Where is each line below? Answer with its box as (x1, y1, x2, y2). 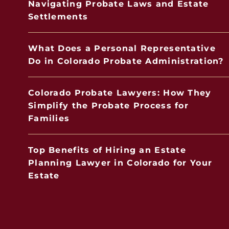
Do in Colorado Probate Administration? (28, 56, 224, 66)
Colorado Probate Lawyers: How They (28, 88, 212, 98)
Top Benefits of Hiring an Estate (28, 145, 186, 155)
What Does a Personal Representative (28, 43, 216, 53)
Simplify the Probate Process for (28, 101, 189, 110)
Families (28, 113, 70, 123)
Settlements (28, 12, 88, 21)
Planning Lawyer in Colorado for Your (28, 158, 213, 168)
